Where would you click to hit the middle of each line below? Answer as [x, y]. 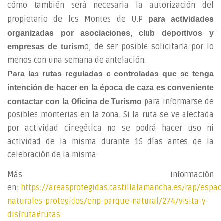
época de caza [127, 87]
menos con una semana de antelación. [76, 60]
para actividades [181, 19]
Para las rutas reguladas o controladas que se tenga [110, 74]
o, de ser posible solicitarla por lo [149, 47]
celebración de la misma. [53, 155]
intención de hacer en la [53, 87]
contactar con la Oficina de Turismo [75, 101]
